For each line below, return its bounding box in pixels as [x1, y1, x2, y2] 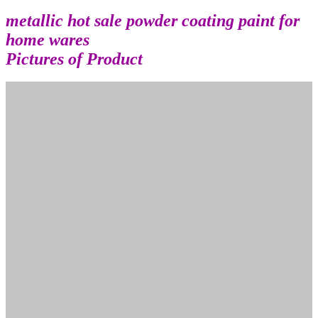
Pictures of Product [6, 50, 143, 69]
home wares [6, 31, 89, 50]
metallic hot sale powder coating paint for [6, 11, 300, 31]
